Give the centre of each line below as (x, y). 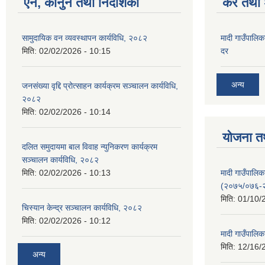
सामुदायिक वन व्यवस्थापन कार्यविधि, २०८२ (85, 38)
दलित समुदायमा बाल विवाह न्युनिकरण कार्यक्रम (90, 147)
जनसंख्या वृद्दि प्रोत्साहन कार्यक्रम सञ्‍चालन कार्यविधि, (100, 86)
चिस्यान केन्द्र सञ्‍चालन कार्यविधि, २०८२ (82, 208)
